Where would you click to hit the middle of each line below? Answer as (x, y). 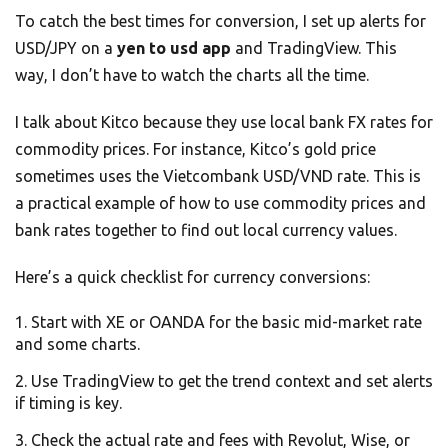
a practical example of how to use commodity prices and (220, 203)
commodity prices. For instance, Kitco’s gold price (195, 149)
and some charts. (77, 344)
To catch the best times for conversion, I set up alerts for (220, 21)
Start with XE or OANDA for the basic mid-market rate (226, 322)
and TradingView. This (314, 48)
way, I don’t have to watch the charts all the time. (192, 75)
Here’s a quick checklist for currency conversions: (192, 277)
